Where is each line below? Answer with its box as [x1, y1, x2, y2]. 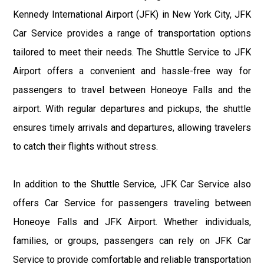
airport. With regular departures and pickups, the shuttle [13, 103, 251, 115]
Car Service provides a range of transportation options [13, 28, 251, 39]
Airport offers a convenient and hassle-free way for [13, 65, 251, 77]
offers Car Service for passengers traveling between [13, 197, 251, 209]
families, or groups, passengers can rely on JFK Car [13, 235, 251, 247]
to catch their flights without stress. [13, 141, 159, 153]
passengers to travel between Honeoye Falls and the [13, 84, 251, 96]
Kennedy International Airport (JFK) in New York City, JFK [13, 9, 251, 21]
